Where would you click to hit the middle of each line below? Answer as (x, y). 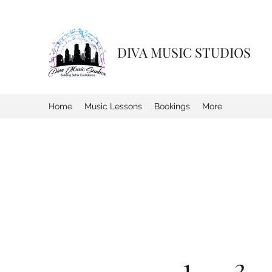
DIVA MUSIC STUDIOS (184, 52)
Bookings (172, 106)
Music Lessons (113, 106)
